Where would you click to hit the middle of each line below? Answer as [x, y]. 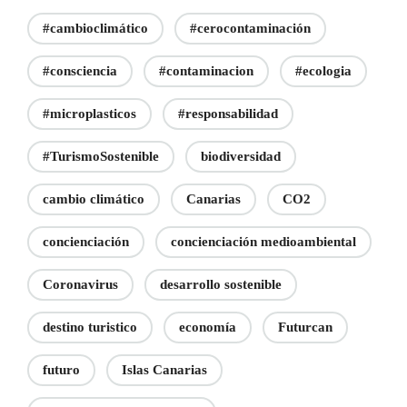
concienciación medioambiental [263, 241]
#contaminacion [206, 70]
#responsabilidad [228, 113]
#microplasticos [89, 113]
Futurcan [305, 327]
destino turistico [90, 327]
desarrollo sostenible [221, 284]
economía [208, 327]
